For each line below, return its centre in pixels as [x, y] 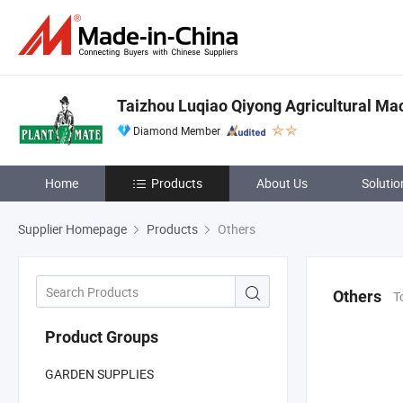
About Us [282, 183]
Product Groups [102, 336]
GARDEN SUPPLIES [99, 373]
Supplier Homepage [72, 229]
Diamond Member [177, 130]
